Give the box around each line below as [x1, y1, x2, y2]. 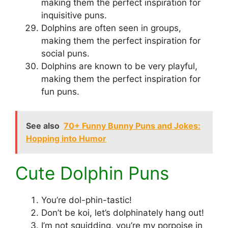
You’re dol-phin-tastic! [41, 195, 132, 206]
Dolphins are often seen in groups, [41, 22, 181, 33]
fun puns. [41, 86, 79, 97]
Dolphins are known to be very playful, [41, 61, 197, 71]
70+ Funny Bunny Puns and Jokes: [64, 121, 201, 131]
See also [26, 121, 60, 131]
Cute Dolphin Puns [15, 162, 169, 184]
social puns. [41, 48, 90, 59]
